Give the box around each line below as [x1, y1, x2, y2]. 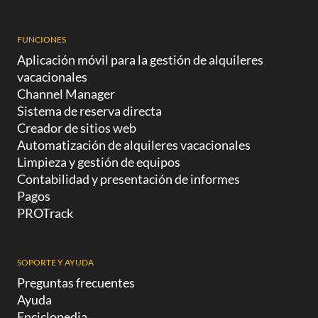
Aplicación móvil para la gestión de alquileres [17, 51, 263, 67]
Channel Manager [17, 85, 115, 102]
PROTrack [17, 204, 73, 221]
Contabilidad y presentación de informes [17, 170, 240, 187]
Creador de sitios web [17, 119, 136, 136]
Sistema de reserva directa [17, 102, 162, 119]
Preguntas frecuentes [17, 274, 135, 290]
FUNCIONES [17, 33, 66, 45]
